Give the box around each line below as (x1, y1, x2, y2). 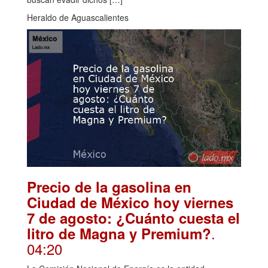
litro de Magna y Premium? (27, 223, 211, 243)
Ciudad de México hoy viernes (27, 191, 233, 212)
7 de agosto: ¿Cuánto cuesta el (27, 207, 240, 228)
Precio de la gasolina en (27, 176, 191, 197)
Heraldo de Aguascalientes (27, 11, 129, 23)
